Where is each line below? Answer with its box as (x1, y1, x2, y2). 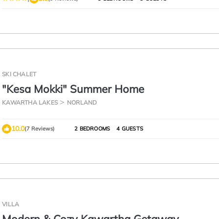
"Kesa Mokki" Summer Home (2, 82, 145, 96)
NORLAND (67, 99, 97, 106)
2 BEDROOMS (74, 125, 110, 132)
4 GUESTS (115, 125, 143, 132)
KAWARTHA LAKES (2, 99, 58, 106)
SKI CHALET (2, 70, 37, 78)
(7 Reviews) (24, 125, 55, 132)
